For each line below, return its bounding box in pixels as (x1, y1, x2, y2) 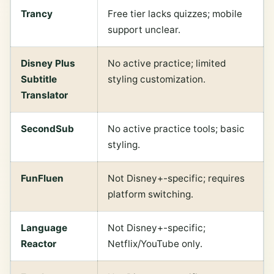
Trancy (21, 8, 53, 20)
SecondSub (21, 123, 74, 135)
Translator (21, 89, 68, 102)
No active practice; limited (108, 57, 226, 70)
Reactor (21, 238, 56, 250)
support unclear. (108, 24, 180, 36)
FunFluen (21, 172, 64, 185)
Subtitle (21, 73, 57, 86)
